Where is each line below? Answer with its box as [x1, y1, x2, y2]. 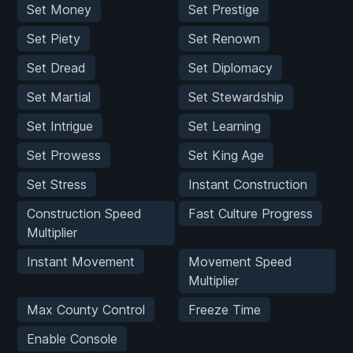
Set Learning [188, 118, 261, 135]
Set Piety [27, 31, 80, 47]
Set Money [27, 2, 91, 18]
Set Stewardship [188, 89, 284, 106]
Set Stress [27, 176, 87, 193]
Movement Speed [188, 254, 292, 270]
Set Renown [188, 31, 260, 47]
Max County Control [27, 302, 145, 318]
